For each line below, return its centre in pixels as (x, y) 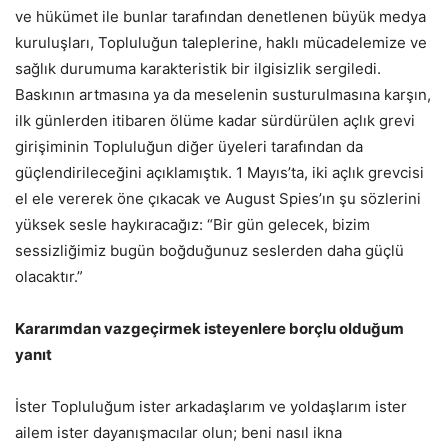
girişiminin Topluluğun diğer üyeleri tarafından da (189, 147)
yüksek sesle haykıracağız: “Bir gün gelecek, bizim (192, 225)
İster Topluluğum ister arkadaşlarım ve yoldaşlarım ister (211, 407)
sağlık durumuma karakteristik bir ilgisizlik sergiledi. (198, 69)
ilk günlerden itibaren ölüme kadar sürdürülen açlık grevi (215, 121)
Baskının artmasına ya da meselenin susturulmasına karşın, (223, 95)
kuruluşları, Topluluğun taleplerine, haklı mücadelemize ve (221, 43)
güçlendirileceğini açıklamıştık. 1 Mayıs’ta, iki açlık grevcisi (219, 173)
